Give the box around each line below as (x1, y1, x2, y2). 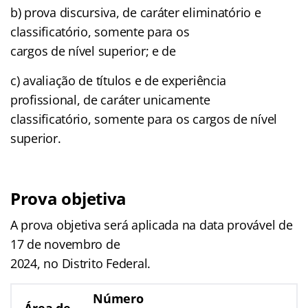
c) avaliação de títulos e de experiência (10, 71, 227, 89)
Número (93, 289, 144, 307)
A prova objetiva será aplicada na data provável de (10, 216, 293, 233)
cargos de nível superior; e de (10, 42, 176, 59)
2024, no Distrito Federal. (10, 254, 151, 272)
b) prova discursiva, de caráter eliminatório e (10, 3, 261, 21)
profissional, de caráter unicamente (10, 91, 210, 108)
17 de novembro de (10, 235, 120, 252)
